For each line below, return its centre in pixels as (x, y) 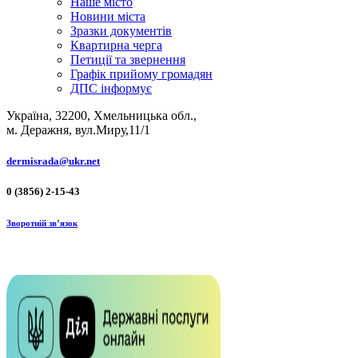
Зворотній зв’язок (42, 223)
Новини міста (108, 17)
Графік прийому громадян (141, 74)
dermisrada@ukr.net (53, 161)
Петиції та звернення (128, 60)
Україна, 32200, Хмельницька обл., (101, 116)
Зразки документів (121, 31)
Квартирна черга (116, 46)
